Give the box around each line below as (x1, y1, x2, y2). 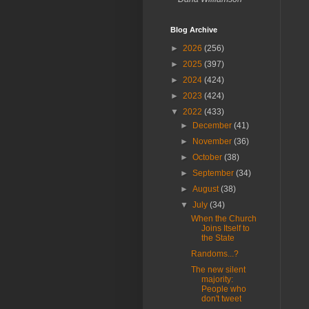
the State (201, 233, 235, 243)
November (192, 137, 235, 146)
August (192, 184, 221, 194)
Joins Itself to (201, 223, 250, 233)
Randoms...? (190, 249, 239, 259)
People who (201, 284, 246, 294)
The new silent (190, 265, 246, 275)
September (192, 168, 237, 178)
